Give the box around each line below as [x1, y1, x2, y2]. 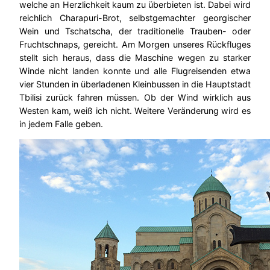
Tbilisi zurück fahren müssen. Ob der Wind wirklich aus [19, 92, 251, 103]
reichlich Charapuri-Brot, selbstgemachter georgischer [19, 13, 251, 24]
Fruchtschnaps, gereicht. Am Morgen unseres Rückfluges [19, 39, 251, 50]
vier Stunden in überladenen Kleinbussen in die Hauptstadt [19, 79, 251, 90]
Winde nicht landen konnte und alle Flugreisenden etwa [19, 66, 251, 77]
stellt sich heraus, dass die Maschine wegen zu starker [19, 52, 251, 63]
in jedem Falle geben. [19, 119, 103, 130]
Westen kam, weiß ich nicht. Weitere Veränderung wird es [19, 105, 251, 116]
